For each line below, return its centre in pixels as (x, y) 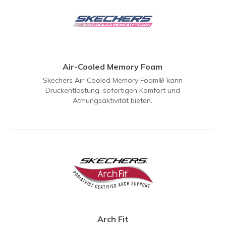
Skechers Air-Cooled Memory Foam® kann (112, 80)
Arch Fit (113, 219)
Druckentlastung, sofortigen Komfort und (112, 91)
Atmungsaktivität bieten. (112, 101)
